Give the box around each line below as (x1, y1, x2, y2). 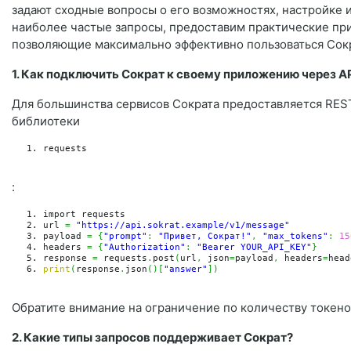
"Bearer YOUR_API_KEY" (197, 241, 312, 252)
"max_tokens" (262, 230, 328, 241)
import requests (43, 208, 125, 219)
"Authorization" (103, 241, 186, 252)
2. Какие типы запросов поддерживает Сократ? (12, 329, 293, 345)
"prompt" (103, 230, 147, 241)
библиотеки (12, 113, 80, 128)
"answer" (164, 263, 208, 274)
